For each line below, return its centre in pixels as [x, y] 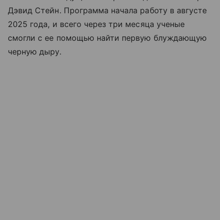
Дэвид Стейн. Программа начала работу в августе [108, 11]
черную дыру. [35, 52]
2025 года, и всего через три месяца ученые [96, 24]
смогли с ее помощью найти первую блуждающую [108, 38]
